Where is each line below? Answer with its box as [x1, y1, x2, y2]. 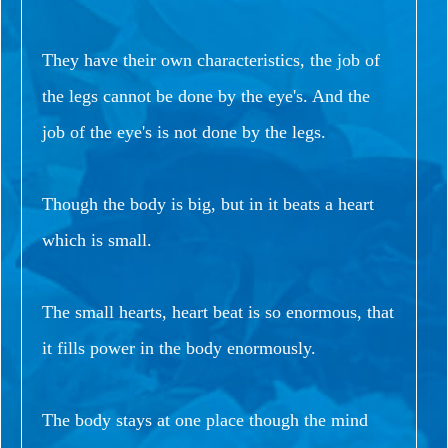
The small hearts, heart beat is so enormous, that [42, 301, 394, 322]
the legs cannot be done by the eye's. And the [42, 85, 370, 106]
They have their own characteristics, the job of [42, 49, 380, 70]
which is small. [42, 229, 152, 250]
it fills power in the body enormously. [42, 337, 316, 358]
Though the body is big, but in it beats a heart [42, 193, 374, 214]
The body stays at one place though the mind [42, 409, 368, 430]
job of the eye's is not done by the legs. [42, 121, 326, 142]
